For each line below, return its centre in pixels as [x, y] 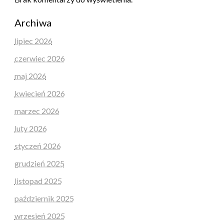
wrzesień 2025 [39, 215]
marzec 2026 [37, 110]
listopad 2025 [38, 180]
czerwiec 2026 [39, 58]
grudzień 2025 [39, 163]
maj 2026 [30, 75]
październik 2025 [44, 198]
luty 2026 [30, 128]
